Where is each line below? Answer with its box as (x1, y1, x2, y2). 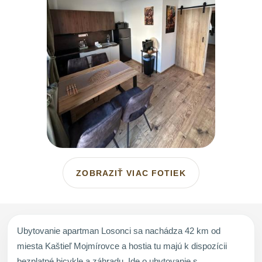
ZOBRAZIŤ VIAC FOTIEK (76, 168, 186, 178)
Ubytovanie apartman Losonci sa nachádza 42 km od (17, 225, 220, 236)
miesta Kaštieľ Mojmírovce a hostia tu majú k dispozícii (17, 240, 227, 251)
